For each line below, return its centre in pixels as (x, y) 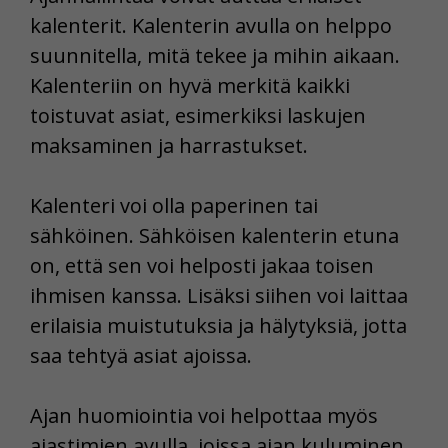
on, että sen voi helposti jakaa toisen (202, 266)
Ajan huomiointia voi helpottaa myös (204, 416)
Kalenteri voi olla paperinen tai (174, 206)
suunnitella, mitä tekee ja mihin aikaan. (215, 56)
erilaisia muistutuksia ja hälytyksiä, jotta (218, 326)
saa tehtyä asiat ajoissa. (141, 356)
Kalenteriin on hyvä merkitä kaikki (190, 86)
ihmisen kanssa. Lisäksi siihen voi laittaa (219, 296)
